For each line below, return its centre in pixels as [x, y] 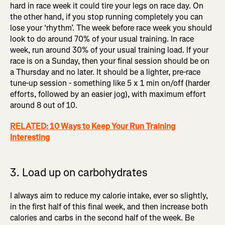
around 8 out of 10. [44, 105]
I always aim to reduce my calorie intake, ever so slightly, [109, 196]
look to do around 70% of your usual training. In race [102, 39]
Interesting [30, 138]
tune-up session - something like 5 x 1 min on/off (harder [110, 83]
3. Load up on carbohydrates [79, 173]
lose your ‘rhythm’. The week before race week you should [111, 28]
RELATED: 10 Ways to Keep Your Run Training [93, 127]
